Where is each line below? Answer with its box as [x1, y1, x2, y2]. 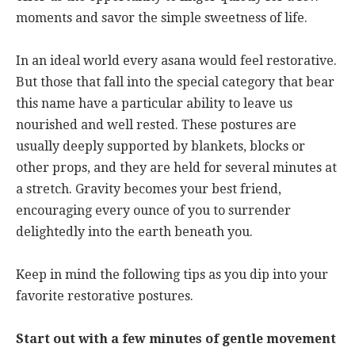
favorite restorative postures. [16, 288, 193, 303]
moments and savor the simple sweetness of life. [16, 10, 307, 25]
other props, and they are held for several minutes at [16, 159, 337, 175]
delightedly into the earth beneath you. [16, 223, 253, 239]
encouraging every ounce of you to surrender [16, 202, 291, 218]
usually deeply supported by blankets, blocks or [16, 138, 305, 154]
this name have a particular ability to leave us [16, 95, 292, 111]
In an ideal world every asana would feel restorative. [16, 52, 337, 68]
